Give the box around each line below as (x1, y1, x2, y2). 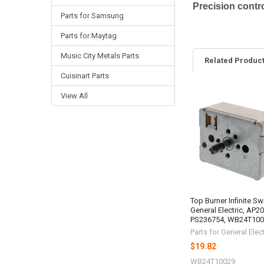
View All (60, 91, 88, 100)
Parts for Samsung (60, 11, 124, 20)
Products (192, 113, 234, 124)
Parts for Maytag (60, 31, 117, 40)
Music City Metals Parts (60, 51, 139, 60)
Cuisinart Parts (60, 71, 109, 80)
